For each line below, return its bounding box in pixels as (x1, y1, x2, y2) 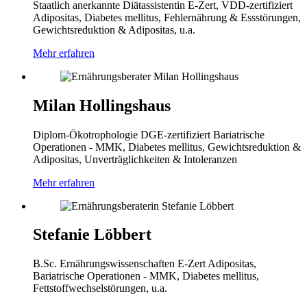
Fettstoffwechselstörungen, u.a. (33, 282, 167, 295)
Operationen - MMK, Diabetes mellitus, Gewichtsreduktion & (33, 140, 301, 153)
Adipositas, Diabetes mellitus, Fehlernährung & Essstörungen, (33, 11, 301, 23)
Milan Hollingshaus (33, 96, 171, 114)
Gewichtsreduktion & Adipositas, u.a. (33, 23, 195, 36)
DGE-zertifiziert (140, 128, 213, 140)
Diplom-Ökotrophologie (33, 128, 140, 140)
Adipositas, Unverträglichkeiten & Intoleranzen (33, 153, 237, 165)
